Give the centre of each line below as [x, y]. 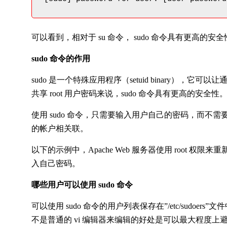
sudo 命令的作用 [61, 59]
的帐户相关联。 [60, 128]
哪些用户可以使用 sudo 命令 [82, 185]
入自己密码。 [56, 163]
